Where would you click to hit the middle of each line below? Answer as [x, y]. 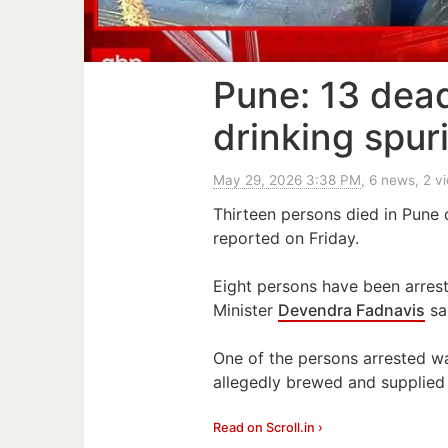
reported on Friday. [286, 237]
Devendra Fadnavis [352, 309]
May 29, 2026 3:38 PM [287, 179]
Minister [246, 309]
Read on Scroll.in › [268, 427]
